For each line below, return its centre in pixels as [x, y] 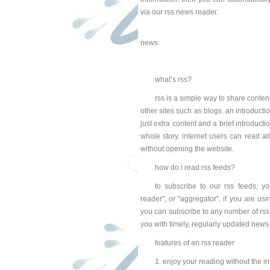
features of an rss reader [194, 243]
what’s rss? [173, 80]
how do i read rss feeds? [195, 168]
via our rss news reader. [179, 12]
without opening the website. [187, 149]
